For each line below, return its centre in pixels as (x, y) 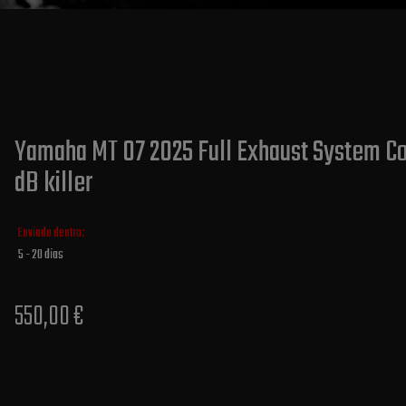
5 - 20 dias (40, 255)
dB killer (54, 184)
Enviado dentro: (51, 233)
